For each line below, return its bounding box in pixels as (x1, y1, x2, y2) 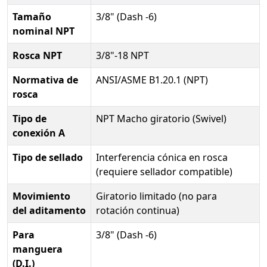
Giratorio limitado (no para (96, 189, 217, 203)
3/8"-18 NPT (96, 48, 149, 62)
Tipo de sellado (13, 150, 83, 164)
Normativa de (13, 73, 78, 86)
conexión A (13, 126, 65, 139)
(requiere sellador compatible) (96, 164, 232, 178)
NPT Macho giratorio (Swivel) (96, 111, 226, 125)
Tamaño (13, 10, 51, 23)
